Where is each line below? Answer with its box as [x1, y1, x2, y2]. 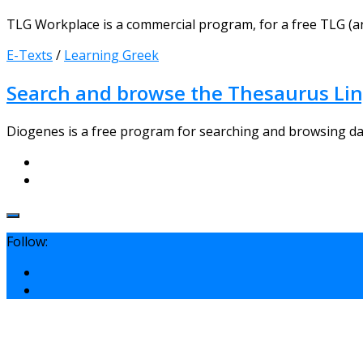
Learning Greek [64, 45, 159, 64]
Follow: [6, 233, 48, 251]
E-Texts [6, 45, 53, 64]
